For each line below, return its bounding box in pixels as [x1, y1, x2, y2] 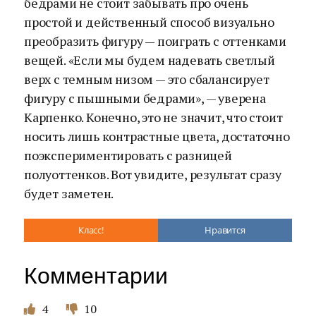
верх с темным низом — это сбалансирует [24, 71, 269, 87]
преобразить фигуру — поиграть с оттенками [24, 32, 286, 49]
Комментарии [24, 263, 168, 288]
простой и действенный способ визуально [24, 13, 274, 30]
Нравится [205, 224, 245, 236]
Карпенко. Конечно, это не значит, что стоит [24, 109, 283, 126]
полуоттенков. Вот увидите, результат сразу [24, 166, 281, 183]
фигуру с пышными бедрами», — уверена [24, 90, 266, 107]
